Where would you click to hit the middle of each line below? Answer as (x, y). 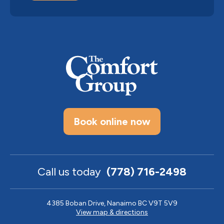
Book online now (112, 121)
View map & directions (112, 212)
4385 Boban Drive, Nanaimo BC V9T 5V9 (112, 203)
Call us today (70, 172)
